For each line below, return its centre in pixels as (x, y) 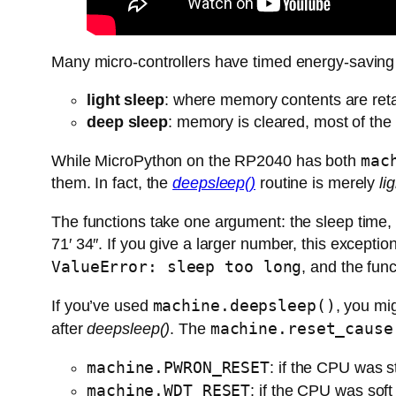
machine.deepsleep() (244, 306)
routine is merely (318, 183)
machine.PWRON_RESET (179, 368)
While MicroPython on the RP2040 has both (206, 161)
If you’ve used (102, 306)
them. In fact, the (112, 183)
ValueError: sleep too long (177, 267)
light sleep (126, 100)
